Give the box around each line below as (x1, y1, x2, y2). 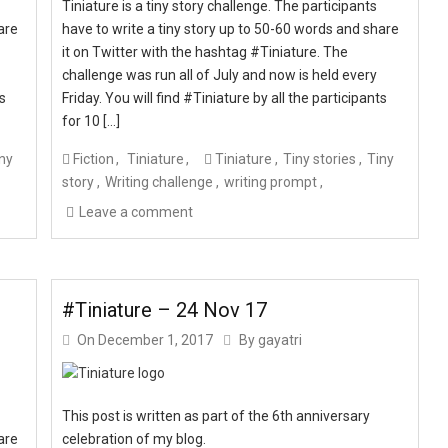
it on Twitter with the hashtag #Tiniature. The (62, 44, 349, 60)
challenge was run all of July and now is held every (62, 67, 378, 83)
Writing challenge (105, 174, 214, 190)
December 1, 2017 (98, 332, 214, 349)
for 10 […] (62, 113, 121, 129)
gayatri (258, 332, 303, 349)
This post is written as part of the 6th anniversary (62, 408, 371, 425)
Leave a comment (79, 204, 194, 220)
